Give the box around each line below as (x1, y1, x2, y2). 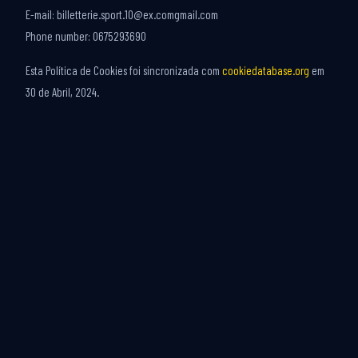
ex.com (143, 7, 174, 22)
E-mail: (26, 7, 57, 22)
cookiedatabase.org (222, 63, 309, 78)
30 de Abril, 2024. (26, 85, 99, 99)
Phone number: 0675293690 (26, 29, 146, 43)
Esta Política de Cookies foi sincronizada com (26, 63, 222, 78)
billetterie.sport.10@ (57, 7, 143, 22)
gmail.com (174, 7, 218, 22)
